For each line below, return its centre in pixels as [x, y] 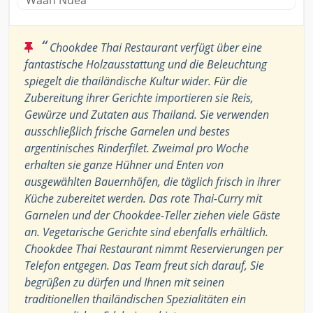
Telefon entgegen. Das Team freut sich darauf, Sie [144, 266]
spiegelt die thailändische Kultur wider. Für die [136, 81]
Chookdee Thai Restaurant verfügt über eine [154, 48]
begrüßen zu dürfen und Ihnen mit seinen [124, 283]
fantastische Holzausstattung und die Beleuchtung [146, 65]
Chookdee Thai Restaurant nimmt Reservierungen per [154, 249]
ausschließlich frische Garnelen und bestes [127, 132]
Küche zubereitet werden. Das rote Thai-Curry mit [143, 199]
